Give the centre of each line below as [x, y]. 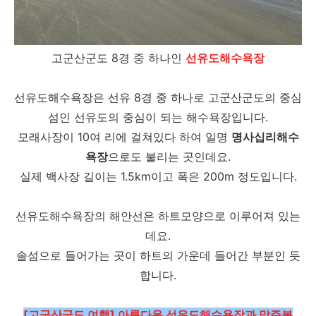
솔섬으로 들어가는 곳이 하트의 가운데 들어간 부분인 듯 [158, 255]
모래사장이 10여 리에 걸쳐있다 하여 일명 [124, 137]
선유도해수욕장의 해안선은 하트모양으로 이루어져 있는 [158, 216]
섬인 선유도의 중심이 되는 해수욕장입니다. [158, 117]
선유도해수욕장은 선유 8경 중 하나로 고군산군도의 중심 [158, 97]
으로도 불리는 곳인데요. [169, 157]
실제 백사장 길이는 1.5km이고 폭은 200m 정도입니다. [158, 176]
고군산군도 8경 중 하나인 [119, 58]
